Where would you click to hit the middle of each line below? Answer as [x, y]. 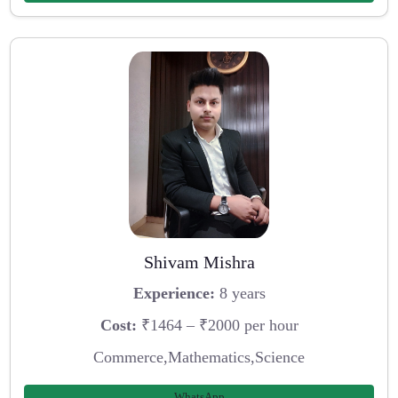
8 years [240, 294]
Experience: [174, 294]
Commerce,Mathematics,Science [199, 357]
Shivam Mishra [199, 262]
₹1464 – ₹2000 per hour [217, 325]
